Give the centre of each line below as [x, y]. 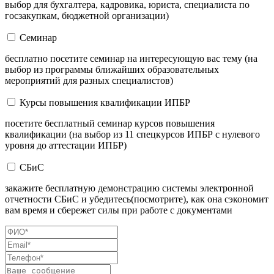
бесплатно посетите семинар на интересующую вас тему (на [131, 59]
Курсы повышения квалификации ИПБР [105, 103]
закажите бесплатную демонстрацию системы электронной [129, 188]
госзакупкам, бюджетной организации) [87, 16]
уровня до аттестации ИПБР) [66, 146]
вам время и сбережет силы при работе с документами [119, 210]
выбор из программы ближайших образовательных [112, 70]
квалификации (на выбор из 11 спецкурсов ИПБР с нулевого [132, 135]
